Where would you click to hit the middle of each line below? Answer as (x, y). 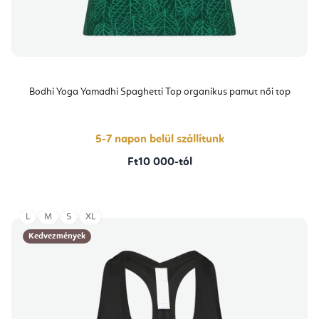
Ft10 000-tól (159, 163)
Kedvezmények (57, 237)
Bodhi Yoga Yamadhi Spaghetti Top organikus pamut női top (159, 92)
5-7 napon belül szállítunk (159, 140)
